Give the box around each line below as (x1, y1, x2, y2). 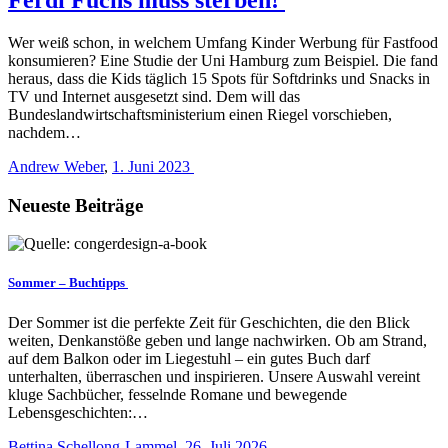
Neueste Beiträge (8, 194, 143, 216)
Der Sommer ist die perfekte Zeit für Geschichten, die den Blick (8, 313, 410, 331)
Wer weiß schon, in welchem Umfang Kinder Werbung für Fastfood (8, 33, 438, 51)
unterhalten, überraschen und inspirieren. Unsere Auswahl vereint (8, 367, 420, 385)
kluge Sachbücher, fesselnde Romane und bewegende (8, 385, 347, 403)
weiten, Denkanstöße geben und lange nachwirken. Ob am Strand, (8, 331, 427, 349)
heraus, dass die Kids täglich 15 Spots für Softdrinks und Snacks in (8, 69, 430, 87)
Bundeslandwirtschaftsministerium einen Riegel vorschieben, (8, 105, 392, 123)
